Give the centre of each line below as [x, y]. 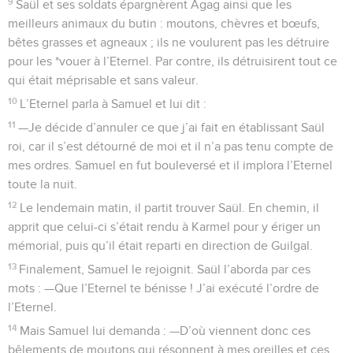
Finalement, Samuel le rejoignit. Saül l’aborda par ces [165, 269]
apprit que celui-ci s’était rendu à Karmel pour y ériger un [164, 227]
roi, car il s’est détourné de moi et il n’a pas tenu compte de [171, 146]
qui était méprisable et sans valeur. [103, 80]
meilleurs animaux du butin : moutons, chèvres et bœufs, [164, 23]
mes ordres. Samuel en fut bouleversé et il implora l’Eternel [170, 165]
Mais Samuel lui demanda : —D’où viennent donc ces [165, 331]
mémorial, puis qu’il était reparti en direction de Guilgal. [160, 245]
